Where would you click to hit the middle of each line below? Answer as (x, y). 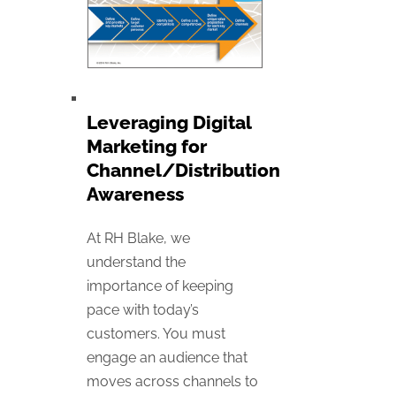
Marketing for (147, 146)
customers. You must (156, 333)
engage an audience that (167, 357)
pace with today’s (143, 309)
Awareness (135, 194)
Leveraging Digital (169, 122)
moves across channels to (172, 381)
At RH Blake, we (138, 238)
